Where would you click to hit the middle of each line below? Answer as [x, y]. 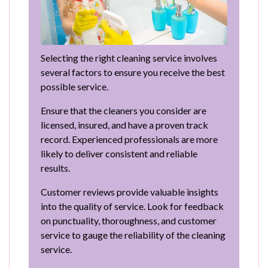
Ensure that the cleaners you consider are [124, 110]
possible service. [74, 86]
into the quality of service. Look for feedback [132, 206]
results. [55, 167]
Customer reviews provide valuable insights [130, 191]
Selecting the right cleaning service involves [129, 57]
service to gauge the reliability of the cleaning [133, 234]
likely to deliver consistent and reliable [119, 153]
